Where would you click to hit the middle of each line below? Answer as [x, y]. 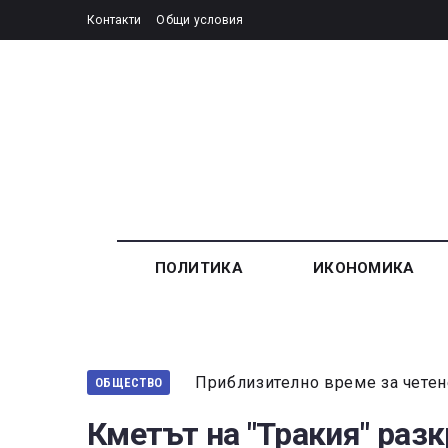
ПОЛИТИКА [198, 268]
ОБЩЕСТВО [129, 383]
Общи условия [200, 20]
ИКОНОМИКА [363, 268]
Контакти [114, 20]
